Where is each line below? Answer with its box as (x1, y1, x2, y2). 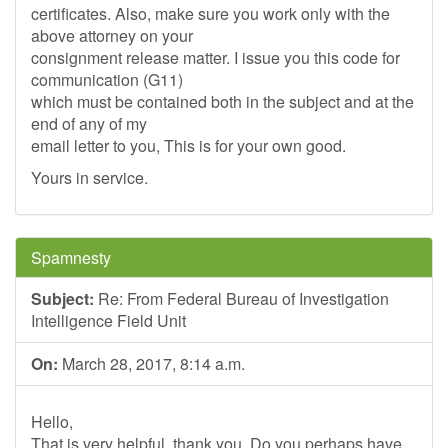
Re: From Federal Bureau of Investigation (94, 287, 389, 310)
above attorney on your (31, 24, 193, 47)
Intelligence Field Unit (31, 309, 186, 332)
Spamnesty (31, 246, 111, 269)
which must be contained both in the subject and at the (31, 90, 414, 113)
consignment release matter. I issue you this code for (31, 46, 400, 69)
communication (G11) (31, 68, 183, 91)
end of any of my (31, 112, 147, 135)
